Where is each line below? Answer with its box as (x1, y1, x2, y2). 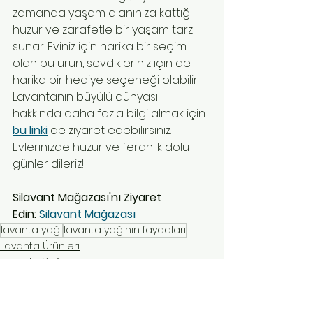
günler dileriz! (13, 156, 84, 173)
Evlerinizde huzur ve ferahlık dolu (13, 139, 192, 156)
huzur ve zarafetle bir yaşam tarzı (13, 22, 198, 38)
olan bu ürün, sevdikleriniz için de (13, 55, 194, 72)
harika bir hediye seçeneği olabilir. (13, 72, 201, 89)
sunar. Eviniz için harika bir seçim (13, 38, 189, 55)
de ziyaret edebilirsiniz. (48, 122, 171, 139)
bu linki (13, 122, 48, 139)
